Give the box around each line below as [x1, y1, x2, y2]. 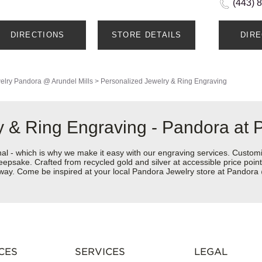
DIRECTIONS [10, 30, 65, 40]
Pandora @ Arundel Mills [14, 77, 93, 86]
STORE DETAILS [111, 30, 182, 40]
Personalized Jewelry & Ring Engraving [101, 77, 227, 86]
